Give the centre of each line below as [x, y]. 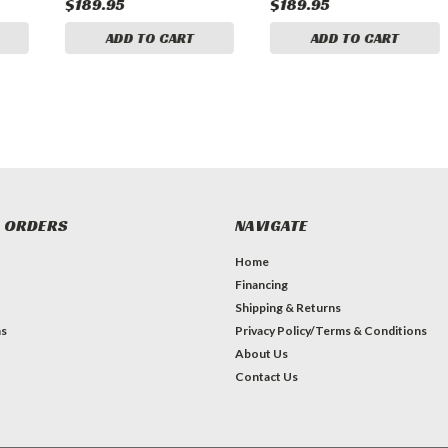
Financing [261, 285]
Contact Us [266, 377]
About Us [261, 354]
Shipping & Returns [287, 308]
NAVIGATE [271, 226]
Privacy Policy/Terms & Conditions [330, 331]
